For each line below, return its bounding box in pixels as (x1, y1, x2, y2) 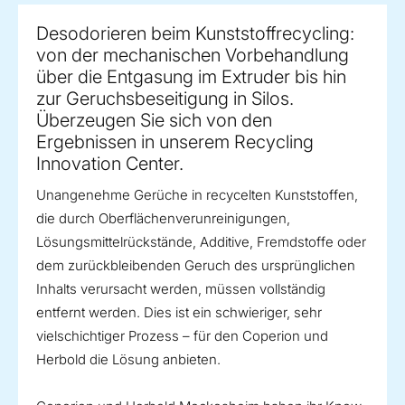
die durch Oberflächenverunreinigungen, (36, 210, 290, 228)
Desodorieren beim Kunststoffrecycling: (36, 23, 354, 45)
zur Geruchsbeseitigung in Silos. (36, 88, 294, 110)
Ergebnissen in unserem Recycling (36, 131, 314, 154)
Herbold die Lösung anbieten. (36, 351, 221, 369)
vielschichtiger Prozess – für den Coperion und (36, 327, 328, 345)
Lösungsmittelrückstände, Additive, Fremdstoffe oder (36, 233, 366, 251)
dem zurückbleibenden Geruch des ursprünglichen (36, 257, 355, 275)
